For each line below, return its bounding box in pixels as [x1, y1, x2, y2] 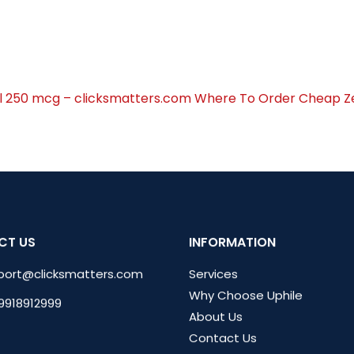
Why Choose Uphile [189, 287, 303, 303]
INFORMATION [189, 233, 276, 251]
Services [189, 265, 238, 282]
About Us [189, 308, 243, 325]
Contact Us [189, 330, 257, 346]
